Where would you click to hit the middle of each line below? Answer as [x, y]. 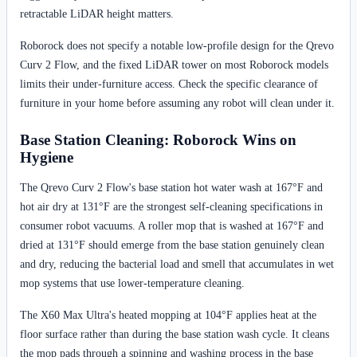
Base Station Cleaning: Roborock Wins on [158, 139]
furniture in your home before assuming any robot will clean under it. [177, 102]
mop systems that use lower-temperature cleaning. [132, 283]
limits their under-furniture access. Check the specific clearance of [169, 83]
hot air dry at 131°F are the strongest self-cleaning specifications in [171, 207]
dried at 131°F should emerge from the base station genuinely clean [172, 245]
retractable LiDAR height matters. [97, 13]
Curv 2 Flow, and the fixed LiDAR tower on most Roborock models [174, 64]
